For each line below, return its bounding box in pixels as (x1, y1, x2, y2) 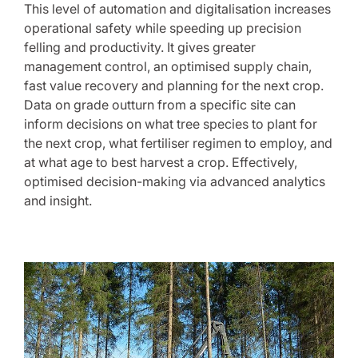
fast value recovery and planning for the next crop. (24, 78, 324, 93)
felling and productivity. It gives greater (24, 39, 256, 55)
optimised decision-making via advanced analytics (24, 173, 325, 189)
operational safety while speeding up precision (24, 20, 301, 36)
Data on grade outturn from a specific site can (24, 97, 296, 113)
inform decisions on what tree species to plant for (24, 116, 317, 132)
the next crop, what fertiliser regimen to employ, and (24, 135, 332, 151)
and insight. (24, 193, 92, 209)
